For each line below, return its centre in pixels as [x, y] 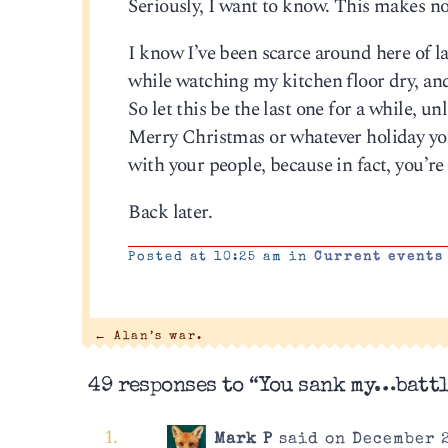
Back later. [170, 213]
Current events [379, 258]
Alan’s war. [155, 337]
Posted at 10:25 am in [221, 258]
